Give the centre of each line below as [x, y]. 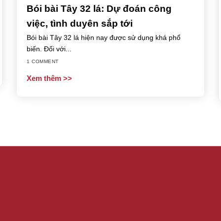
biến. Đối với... [49, 49]
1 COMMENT [43, 62]
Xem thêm [45, 78]
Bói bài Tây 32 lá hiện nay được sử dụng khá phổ [104, 37]
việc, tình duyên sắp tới [80, 23]
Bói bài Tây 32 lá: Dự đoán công [99, 8]
